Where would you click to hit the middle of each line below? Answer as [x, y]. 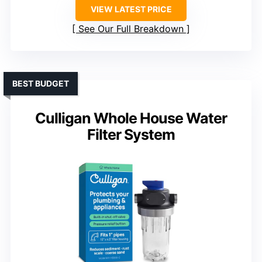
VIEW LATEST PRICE [131, 9]
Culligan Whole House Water [131, 118]
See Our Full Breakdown [131, 29]
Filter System [131, 135]
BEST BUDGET [41, 84]
